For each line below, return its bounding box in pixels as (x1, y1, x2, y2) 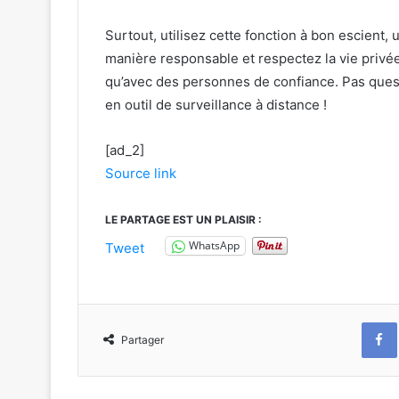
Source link (105, 164, 176, 182)
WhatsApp (189, 238, 240, 254)
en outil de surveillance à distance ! (105, 95, 327, 113)
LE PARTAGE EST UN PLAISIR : (105, 212, 262, 226)
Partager (121, 332, 164, 346)
